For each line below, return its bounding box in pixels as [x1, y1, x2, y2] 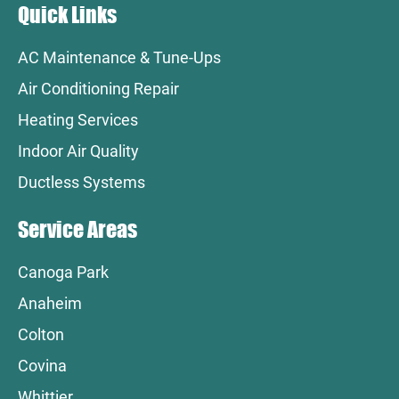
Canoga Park [18, 263, 109, 282]
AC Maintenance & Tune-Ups [18, 47, 221, 67]
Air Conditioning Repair [18, 78, 179, 98]
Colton [18, 325, 64, 345]
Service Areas [18, 216, 137, 243]
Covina [18, 356, 67, 376]
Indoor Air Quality [18, 141, 139, 160]
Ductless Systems [18, 172, 145, 191]
